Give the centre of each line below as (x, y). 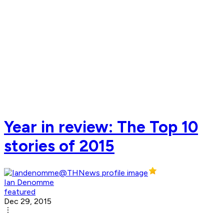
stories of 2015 (59, 146)
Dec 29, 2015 (28, 201)
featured (20, 192)
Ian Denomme (29, 182)
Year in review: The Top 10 (101, 127)
